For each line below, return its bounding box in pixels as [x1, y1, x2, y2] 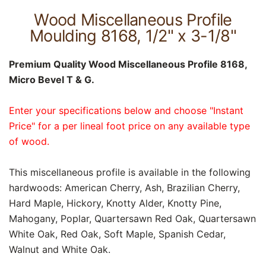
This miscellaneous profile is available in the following [9, 166, 251, 178]
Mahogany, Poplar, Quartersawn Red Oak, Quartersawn [9, 212, 256, 224]
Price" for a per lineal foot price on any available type [9, 119, 250, 132]
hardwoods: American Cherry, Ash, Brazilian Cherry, [9, 181, 240, 194]
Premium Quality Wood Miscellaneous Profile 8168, [9, 58, 247, 70]
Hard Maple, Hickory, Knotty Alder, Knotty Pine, [9, 197, 221, 209]
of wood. [9, 135, 49, 147]
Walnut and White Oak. [9, 243, 110, 255]
